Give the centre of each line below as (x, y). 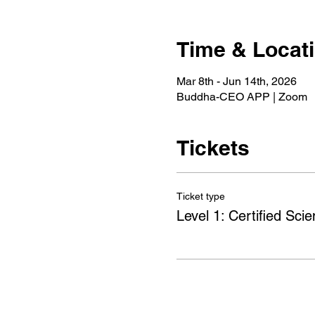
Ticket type (200, 196)
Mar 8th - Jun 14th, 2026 (236, 81)
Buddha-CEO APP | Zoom (242, 97)
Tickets (213, 148)
